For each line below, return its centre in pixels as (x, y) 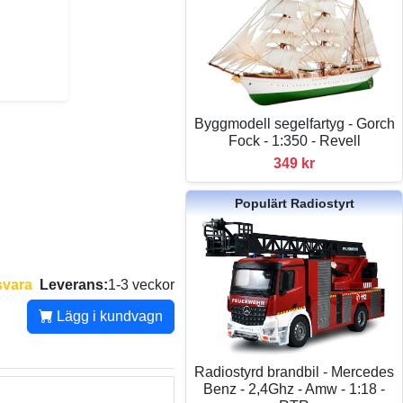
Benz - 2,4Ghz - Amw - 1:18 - (295, 389)
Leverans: (74, 284)
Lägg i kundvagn (108, 316)
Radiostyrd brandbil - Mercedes (295, 372)
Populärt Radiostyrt (294, 204)
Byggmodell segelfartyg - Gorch (294, 124)
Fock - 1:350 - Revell (294, 141)
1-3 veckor (142, 284)
